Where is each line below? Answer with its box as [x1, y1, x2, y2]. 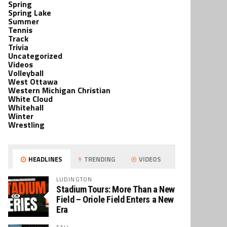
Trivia [8, 41, 28, 53]
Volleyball [8, 67, 44, 79]
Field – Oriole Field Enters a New [56, 194, 174, 205]
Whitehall [8, 101, 44, 113]
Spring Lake [8, 7, 51, 19]
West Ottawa [8, 75, 58, 88]
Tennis [8, 24, 32, 36]
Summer [8, 15, 39, 27]
